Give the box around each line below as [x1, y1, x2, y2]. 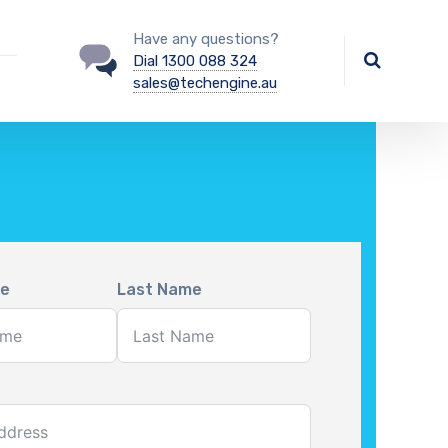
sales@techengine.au [132, 74, 277, 92]
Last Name [117, 280, 203, 299]
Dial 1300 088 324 [132, 52, 257, 70]
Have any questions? [132, 30, 279, 48]
